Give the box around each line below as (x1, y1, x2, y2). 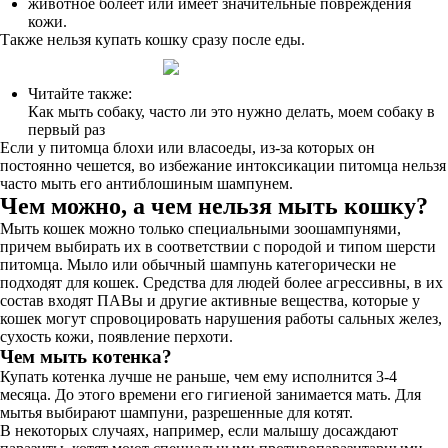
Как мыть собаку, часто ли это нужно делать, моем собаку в (28, 103, 435, 120)
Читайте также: (28, 85, 132, 102)
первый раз (28, 121, 105, 138)
